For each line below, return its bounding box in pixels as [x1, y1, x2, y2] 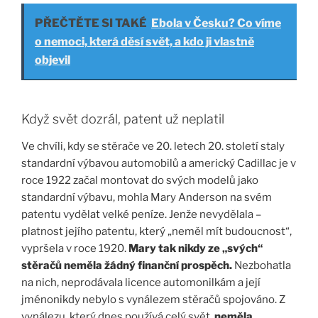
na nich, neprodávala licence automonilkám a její [21, 275, 261, 289]
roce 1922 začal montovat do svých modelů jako [21, 173, 258, 187]
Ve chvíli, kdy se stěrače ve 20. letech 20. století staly [21, 139, 285, 153]
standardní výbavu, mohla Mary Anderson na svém [21, 190, 272, 204]
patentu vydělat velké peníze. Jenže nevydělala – [21, 207, 261, 221]
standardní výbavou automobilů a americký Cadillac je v [21, 156, 296, 170]
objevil [35, 53, 70, 67]
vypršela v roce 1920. [21, 241, 128, 255]
